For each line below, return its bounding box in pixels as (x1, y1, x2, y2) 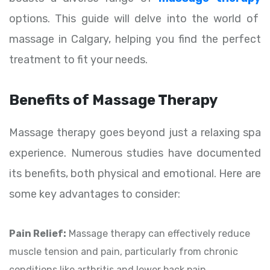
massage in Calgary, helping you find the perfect (9, 33, 261, 46)
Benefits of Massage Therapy (9, 92, 218, 109)
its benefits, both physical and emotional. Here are (9, 167, 261, 181)
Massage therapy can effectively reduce (66, 228, 250, 240)
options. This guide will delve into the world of (9, 12, 259, 26)
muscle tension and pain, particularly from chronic (9, 246, 238, 258)
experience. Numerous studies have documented (9, 146, 261, 160)
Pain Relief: (9, 228, 66, 240)
